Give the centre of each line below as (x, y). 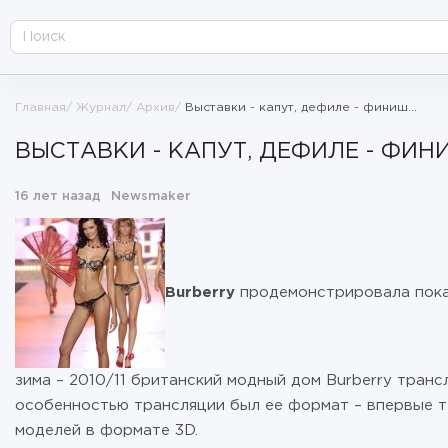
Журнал (101, 107)
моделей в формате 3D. (106, 430)
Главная (40, 107)
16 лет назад (58, 196)
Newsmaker (151, 196)
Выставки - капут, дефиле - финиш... (301, 107)
